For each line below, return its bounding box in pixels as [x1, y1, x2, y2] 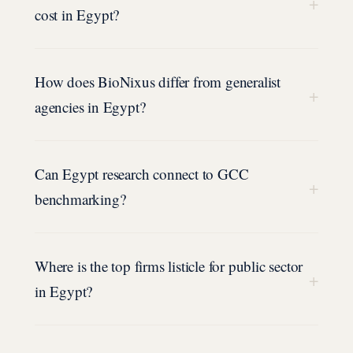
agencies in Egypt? [35, 97, 146, 117]
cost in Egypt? [35, 5, 120, 25]
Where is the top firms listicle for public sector [35, 256, 303, 277]
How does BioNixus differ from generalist [35, 72, 281, 92]
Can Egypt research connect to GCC [35, 164, 249, 184]
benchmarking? [35, 189, 126, 210]
